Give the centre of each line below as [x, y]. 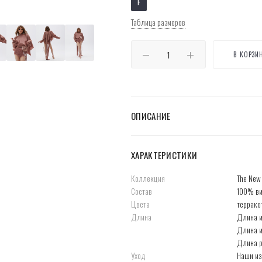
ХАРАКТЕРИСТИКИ [164, 155]
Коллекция [148, 179]
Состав [142, 192]
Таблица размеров [158, 22]
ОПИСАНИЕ [151, 116]
